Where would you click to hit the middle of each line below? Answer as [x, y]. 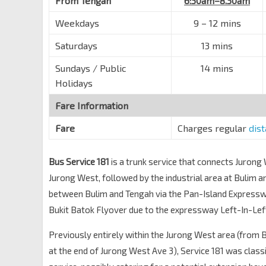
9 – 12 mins [217, 23]
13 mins [217, 45]
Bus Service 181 [79, 161]
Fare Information [92, 105]
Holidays [74, 83]
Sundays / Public [91, 68]
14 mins [217, 68]
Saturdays [76, 45]
